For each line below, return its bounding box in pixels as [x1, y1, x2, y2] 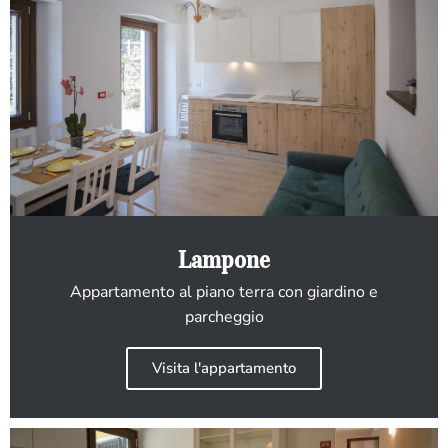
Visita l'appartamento [152, 357, 296, 378]
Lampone [178, 244, 270, 274]
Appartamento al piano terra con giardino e [70, 280, 378, 303]
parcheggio [184, 305, 264, 328]
